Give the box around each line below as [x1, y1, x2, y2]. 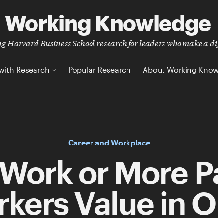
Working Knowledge [4, 10, 211, 36]
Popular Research [68, 65, 131, 74]
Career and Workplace [68, 138, 150, 147]
